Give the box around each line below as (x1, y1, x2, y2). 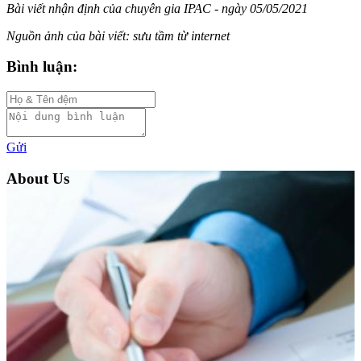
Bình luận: (6, 58, 77, 76)
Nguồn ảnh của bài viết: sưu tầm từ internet (6, 28, 233, 43)
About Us (6, 169, 69, 187)
